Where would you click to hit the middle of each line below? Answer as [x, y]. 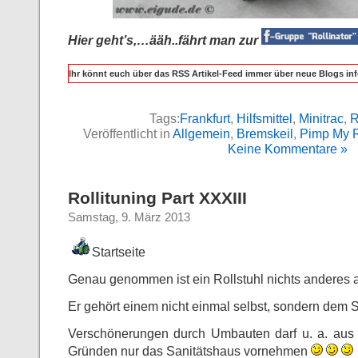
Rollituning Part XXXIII [157, 199]
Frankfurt [205, 119]
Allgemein [201, 134]
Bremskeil [265, 134]
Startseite [119, 252]
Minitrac [321, 119]
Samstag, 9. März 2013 [129, 218]
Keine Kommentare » [288, 149]
